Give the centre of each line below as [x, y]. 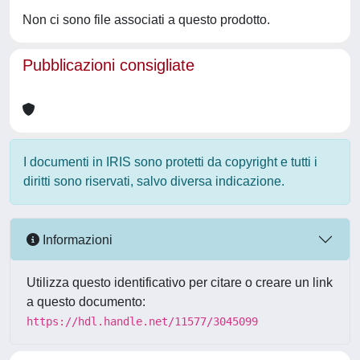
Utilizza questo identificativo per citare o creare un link [180, 282]
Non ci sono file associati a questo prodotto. [146, 20]
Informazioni [76, 239]
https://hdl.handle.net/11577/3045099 [142, 321]
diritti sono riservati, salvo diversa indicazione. [154, 181]
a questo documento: [86, 302]
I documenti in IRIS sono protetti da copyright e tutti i [170, 162]
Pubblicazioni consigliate [108, 65]
